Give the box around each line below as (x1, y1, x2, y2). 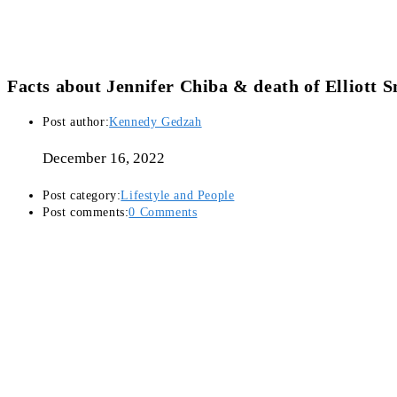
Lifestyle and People (121, 189, 235, 203)
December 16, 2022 (43, 150, 165, 167)
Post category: (43, 189, 121, 203)
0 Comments (128, 206, 198, 220)
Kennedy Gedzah (109, 115, 202, 129)
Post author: (43, 115, 110, 129)
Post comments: (43, 206, 129, 220)
